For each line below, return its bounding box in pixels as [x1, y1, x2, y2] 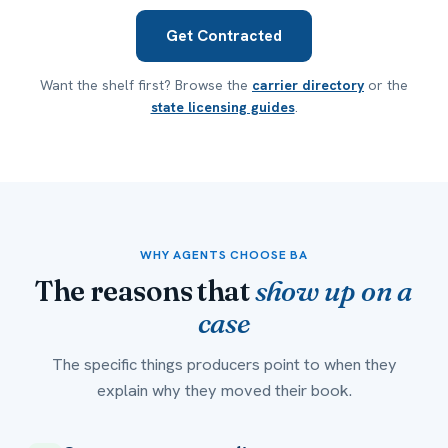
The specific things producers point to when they [51, 353, 397, 376]
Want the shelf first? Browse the [40, 76, 252, 95]
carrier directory [252, 76, 364, 95]
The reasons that [35, 274, 255, 309]
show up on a [254, 274, 413, 309]
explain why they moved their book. [96, 379, 352, 402]
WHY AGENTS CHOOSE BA [140, 247, 308, 264]
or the [364, 76, 408, 95]
